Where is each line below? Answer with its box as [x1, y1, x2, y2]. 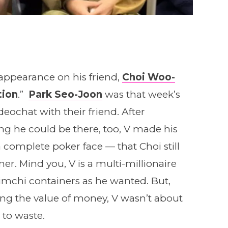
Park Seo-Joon [28, 88, 102, 100]
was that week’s [102, 88, 180, 100]
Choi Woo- [122, 71, 175, 83]
